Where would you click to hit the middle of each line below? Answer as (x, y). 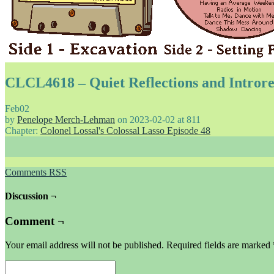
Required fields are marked (220, 245)
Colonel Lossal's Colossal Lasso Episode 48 (125, 130)
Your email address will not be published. (84, 245)
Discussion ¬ (31, 196)
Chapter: (23, 130)
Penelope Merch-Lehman (66, 119)
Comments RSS (36, 172)
